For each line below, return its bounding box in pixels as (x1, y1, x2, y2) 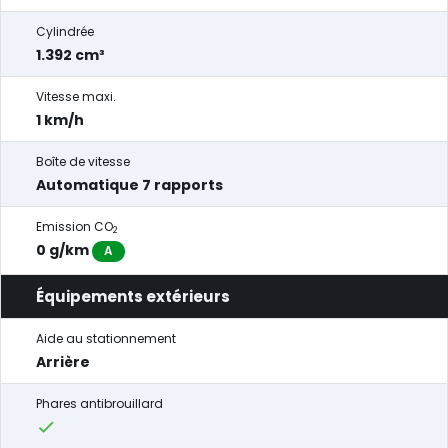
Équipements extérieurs (36, 286, 230, 307)
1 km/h (36, 110, 84, 130)
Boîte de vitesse (36, 153, 130, 170)
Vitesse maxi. (36, 88, 116, 105)
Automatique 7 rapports (36, 175, 223, 195)
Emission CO (36, 218, 113, 235)
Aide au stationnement (36, 330, 176, 347)
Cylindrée (36, 23, 94, 40)
